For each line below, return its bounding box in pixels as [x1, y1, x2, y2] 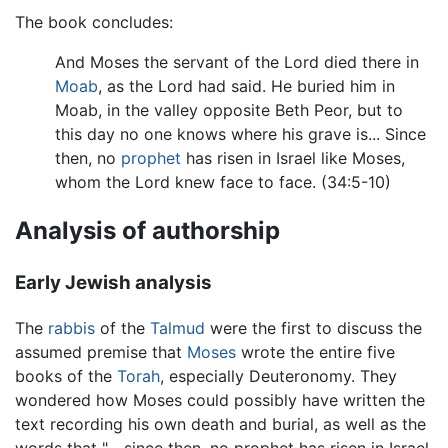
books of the [15, 366, 117, 387]
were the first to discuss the [205, 318, 422, 339]
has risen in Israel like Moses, [181, 147, 405, 168]
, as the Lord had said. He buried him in [98, 75, 395, 96]
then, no [55, 147, 121, 168]
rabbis [48, 318, 95, 339]
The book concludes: [15, 11, 173, 32]
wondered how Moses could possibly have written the [15, 390, 425, 411]
